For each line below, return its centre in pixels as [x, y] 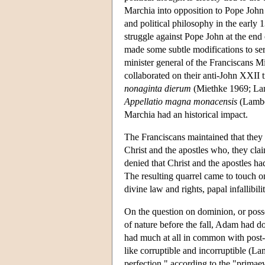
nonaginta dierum [158, 88]
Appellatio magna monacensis [181, 101]
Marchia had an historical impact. [186, 114]
